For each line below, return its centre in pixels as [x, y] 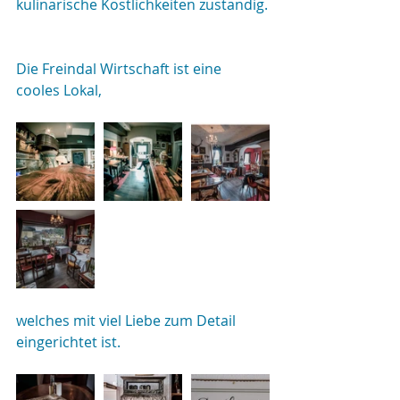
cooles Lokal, [59, 90]
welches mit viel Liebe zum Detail [128, 321]
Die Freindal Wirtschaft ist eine [121, 69]
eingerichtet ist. [68, 342]
